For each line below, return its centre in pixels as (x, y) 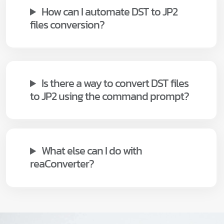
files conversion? (67, 25)
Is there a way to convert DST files (115, 83)
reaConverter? (62, 164)
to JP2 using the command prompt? (109, 96)
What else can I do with (92, 151)
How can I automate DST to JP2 (110, 12)
